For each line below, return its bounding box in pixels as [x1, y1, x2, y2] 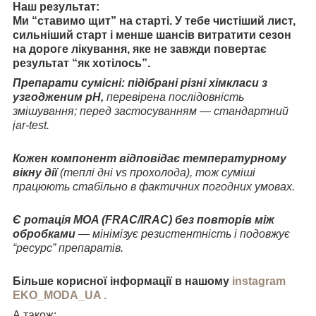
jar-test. [13, 119, 49, 131]
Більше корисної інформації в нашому [13, 274, 232, 287]
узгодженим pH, [13, 90, 104, 103]
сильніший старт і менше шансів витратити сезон [13, 28, 291, 41]
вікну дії [13, 166, 60, 178]
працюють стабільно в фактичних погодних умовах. [13, 180, 295, 193]
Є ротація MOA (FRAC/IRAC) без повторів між [13, 213, 274, 226]
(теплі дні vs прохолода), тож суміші [60, 166, 255, 178]
